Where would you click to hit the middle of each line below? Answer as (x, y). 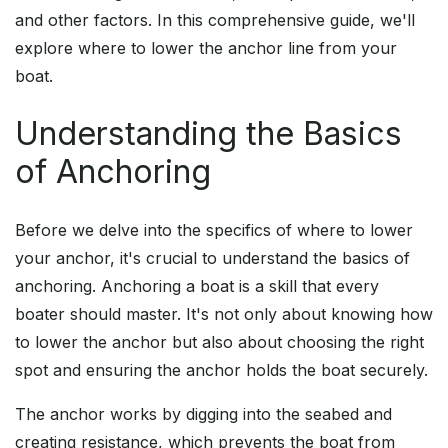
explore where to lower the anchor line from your (206, 48)
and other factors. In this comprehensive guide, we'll (215, 20)
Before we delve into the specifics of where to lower (214, 230)
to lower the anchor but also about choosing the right (219, 342)
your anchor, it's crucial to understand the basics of (212, 258)
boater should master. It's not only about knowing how (224, 314)
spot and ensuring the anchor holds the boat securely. (221, 370)
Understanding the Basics (208, 134)
